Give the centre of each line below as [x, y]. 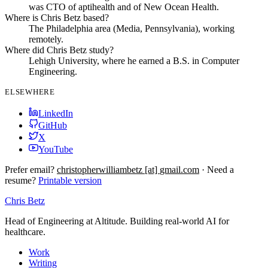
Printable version [70, 181]
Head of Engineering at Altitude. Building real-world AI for [117, 221]
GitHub [53, 126]
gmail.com [179, 170]
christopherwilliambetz [100, 170]
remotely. [46, 39]
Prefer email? [30, 170]
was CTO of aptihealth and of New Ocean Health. [124, 7]
